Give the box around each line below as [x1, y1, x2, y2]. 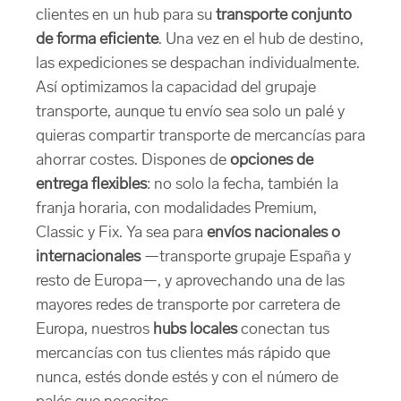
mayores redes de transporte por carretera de [36, 297, 340, 314]
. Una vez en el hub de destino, [158, 31, 363, 48]
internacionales [36, 249, 141, 266]
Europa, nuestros [36, 321, 153, 338]
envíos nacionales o [207, 225, 340, 242]
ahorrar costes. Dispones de [36, 152, 230, 169]
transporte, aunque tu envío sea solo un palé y [36, 104, 345, 121]
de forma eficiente [36, 31, 158, 48]
